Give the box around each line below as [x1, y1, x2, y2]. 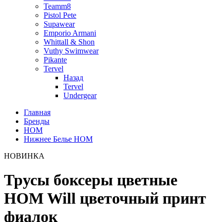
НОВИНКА [4, 152, 45, 160]
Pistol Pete [44, 11, 76, 19]
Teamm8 [44, 2, 71, 10]
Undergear [63, 91, 97, 100]
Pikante [44, 55, 67, 64]
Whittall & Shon [44, 38, 95, 46]
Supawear [44, 20, 75, 28]
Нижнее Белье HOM [24, 135, 93, 143]
